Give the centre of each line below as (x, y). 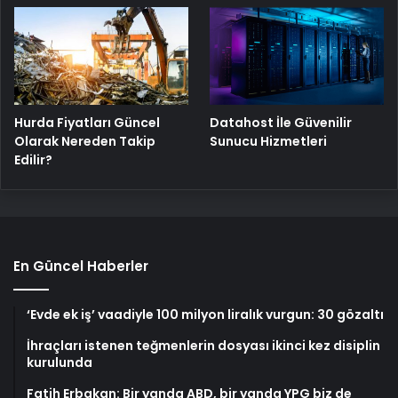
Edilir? (33, 160)
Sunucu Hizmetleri (269, 142)
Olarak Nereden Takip (85, 142)
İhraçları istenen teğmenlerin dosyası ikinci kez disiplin (203, 346)
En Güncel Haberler (81, 267)
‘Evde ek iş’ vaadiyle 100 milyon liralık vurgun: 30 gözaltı (205, 315)
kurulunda (60, 363)
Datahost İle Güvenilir (281, 123)
